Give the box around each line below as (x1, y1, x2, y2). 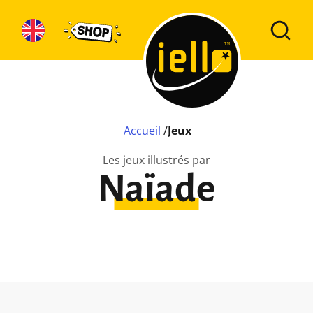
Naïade (97, 169, 215, 210)
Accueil (124, 123, 161, 138)
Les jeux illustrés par (102, 152, 210, 168)
